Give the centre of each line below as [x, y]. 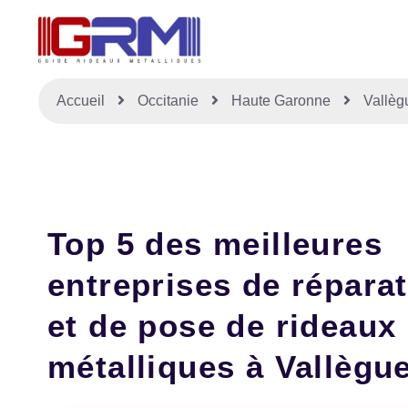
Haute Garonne [283, 101]
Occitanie [170, 101]
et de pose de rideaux [222, 326]
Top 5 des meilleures [215, 244]
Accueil [81, 101]
